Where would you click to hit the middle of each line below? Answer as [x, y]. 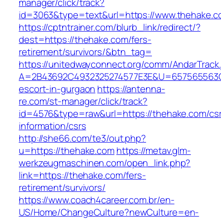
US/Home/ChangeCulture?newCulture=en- [109, 212]
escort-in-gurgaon [57, 89]
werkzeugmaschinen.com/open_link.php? [105, 163]
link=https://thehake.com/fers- [82, 175]
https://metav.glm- [154, 151]
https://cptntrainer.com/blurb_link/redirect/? [110, 27]
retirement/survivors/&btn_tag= [85, 52]
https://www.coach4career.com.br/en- [97, 200]
